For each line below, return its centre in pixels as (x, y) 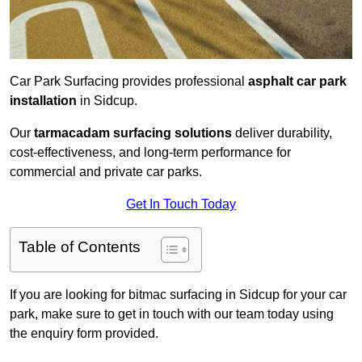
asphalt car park (297, 82)
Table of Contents (80, 247)
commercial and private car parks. (106, 172)
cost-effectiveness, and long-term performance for (150, 153)
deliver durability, (282, 133)
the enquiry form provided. (84, 334)
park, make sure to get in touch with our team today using (172, 314)
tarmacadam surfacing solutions (133, 133)
